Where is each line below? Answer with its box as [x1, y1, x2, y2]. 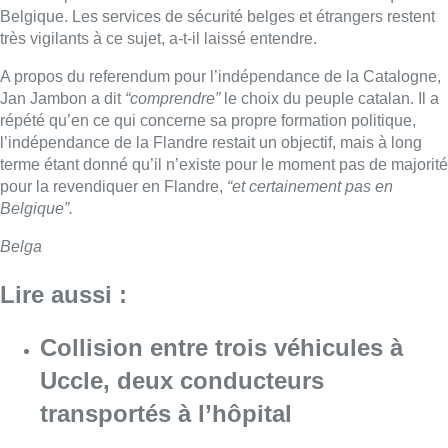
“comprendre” [125, 89, 220, 107]
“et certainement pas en [227, 177, 393, 195]
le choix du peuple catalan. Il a [220, 89, 439, 107]
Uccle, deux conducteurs [40, 366, 324, 394]
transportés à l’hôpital [40, 399, 292, 427]
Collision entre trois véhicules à [40, 333, 403, 361]
